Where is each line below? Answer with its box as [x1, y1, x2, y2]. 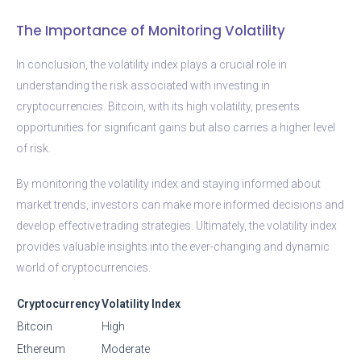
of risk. [16, 141, 51, 155]
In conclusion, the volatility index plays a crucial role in [16, 57, 287, 71]
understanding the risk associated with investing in [16, 78, 270, 92]
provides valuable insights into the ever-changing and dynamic [16, 239, 330, 253]
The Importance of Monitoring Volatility [16, 20, 285, 40]
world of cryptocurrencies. [16, 260, 151, 274]
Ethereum [17, 342, 65, 355]
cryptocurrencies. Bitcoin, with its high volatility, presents [16, 99, 300, 113]
